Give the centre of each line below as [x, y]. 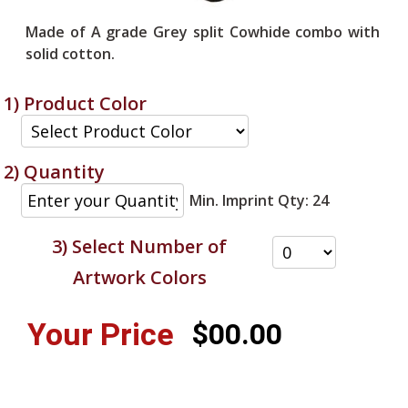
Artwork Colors [139, 278]
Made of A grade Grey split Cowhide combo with [203, 32]
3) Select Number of [140, 247]
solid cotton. [70, 54]
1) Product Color [76, 104]
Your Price [101, 335]
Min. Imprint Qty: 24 [260, 200]
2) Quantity [55, 172]
